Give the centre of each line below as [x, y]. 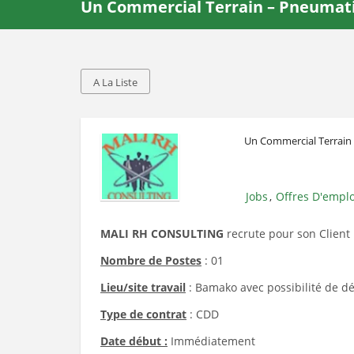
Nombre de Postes [151, 260]
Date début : [134, 341]
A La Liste [115, 82]
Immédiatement [211, 341]
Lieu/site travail [143, 287]
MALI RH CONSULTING [164, 233]
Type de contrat [143, 314]
